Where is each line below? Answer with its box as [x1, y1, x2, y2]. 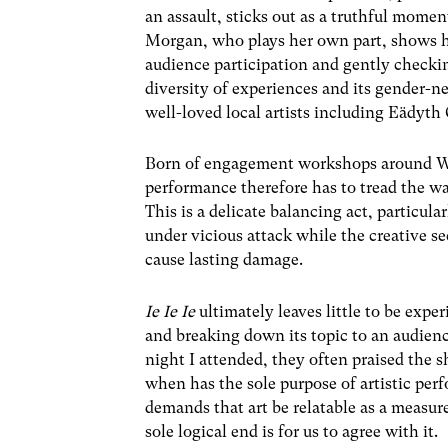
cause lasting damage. [145, 250, 304, 270]
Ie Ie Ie [145, 301, 196, 321]
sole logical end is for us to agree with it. [145, 421, 439, 441]
